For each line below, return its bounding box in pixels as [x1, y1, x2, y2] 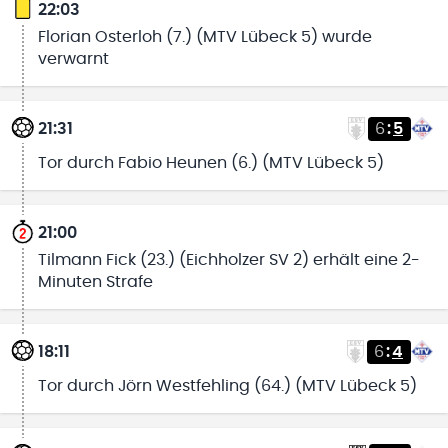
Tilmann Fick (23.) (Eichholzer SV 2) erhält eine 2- [37, 251, 420, 268]
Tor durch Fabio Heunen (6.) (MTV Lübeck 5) [37, 154, 384, 171]
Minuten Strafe [37, 273, 153, 290]
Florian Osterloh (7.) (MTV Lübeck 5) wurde [37, 28, 372, 45]
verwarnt [37, 50, 109, 67]
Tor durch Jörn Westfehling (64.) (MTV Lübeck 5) [37, 377, 417, 394]
